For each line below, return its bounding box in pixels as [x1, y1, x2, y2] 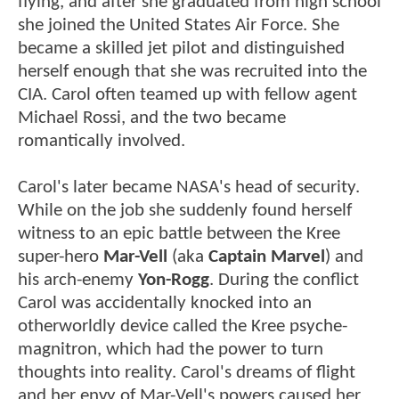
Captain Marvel [208, 247, 325, 266]
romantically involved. [18, 131, 185, 151]
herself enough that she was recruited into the [18, 61, 367, 81]
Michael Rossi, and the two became [18, 108, 286, 127]
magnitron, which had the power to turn [18, 339, 323, 359]
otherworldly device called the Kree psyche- [18, 316, 347, 336]
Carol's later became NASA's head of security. [18, 177, 360, 197]
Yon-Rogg [138, 270, 209, 289]
